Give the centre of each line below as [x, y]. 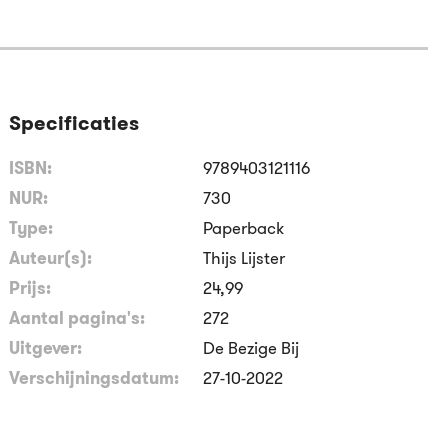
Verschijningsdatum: [94, 377]
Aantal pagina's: [77, 317]
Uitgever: [46, 347]
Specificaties [74, 122]
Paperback [244, 227]
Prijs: [30, 287]
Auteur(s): [51, 257]
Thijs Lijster [244, 257]
